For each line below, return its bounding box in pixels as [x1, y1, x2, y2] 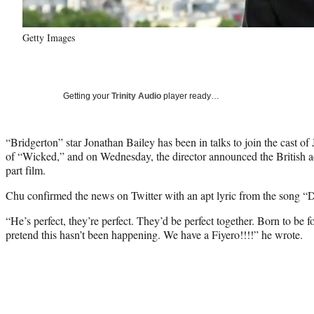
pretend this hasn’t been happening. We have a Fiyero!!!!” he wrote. [6, 226, 303, 242]
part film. [6, 162, 46, 177]
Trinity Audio [111, 90, 161, 101]
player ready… [161, 90, 219, 101]
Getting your [63, 90, 111, 101]
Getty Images [22, 30, 75, 44]
